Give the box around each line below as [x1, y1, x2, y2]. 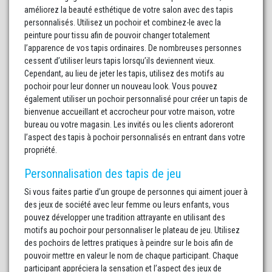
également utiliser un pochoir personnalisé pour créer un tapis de [24, 94, 248, 104]
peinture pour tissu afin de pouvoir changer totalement [24, 30, 210, 41]
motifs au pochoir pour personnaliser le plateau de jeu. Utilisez [24, 225, 240, 236]
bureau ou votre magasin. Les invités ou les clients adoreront [24, 120, 234, 130]
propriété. [24, 145, 57, 155]
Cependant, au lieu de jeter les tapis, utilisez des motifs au [24, 69, 224, 79]
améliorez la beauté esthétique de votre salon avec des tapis [24, 5, 233, 15]
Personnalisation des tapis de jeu [24, 166, 181, 182]
